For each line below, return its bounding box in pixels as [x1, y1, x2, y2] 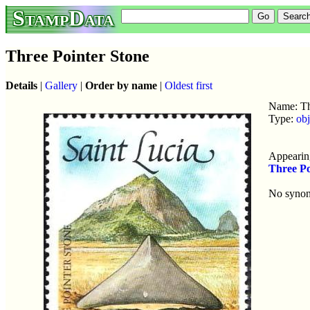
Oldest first [165, 79, 212, 91]
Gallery [45, 79, 77, 91]
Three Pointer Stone [6, 46, 149, 65]
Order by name [85, 79, 157, 91]
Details [6, 79, 37, 91]
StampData [12, 6, 114, 30]
